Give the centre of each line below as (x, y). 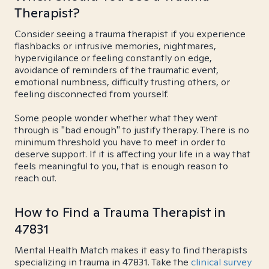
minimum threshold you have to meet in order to (120, 142)
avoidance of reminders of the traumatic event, (116, 70)
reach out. (35, 178)
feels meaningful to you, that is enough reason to (121, 166)
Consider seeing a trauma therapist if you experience (130, 34)
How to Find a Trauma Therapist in (120, 212)
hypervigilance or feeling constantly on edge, (113, 58)
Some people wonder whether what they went (116, 118)
